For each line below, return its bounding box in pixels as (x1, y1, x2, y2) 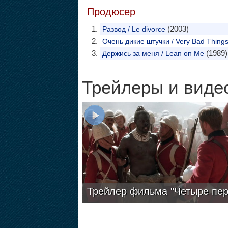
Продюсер (87, 6, 135, 17)
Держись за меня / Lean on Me (102, 49, 204, 58)
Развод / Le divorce (102, 25, 165, 33)
